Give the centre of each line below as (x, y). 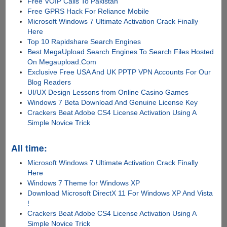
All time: (29, 147)
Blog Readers (49, 82)
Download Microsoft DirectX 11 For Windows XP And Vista (120, 193)
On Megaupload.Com (62, 62)
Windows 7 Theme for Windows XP (84, 183)
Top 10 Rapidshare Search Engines (84, 41)
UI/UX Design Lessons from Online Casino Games (108, 92)
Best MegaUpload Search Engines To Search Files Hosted (121, 51)
